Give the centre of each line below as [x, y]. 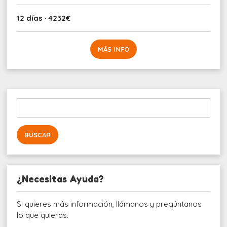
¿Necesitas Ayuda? [61, 179]
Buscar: [30, 103]
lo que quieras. [43, 215]
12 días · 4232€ [44, 18]
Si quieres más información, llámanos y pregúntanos [109, 204]
